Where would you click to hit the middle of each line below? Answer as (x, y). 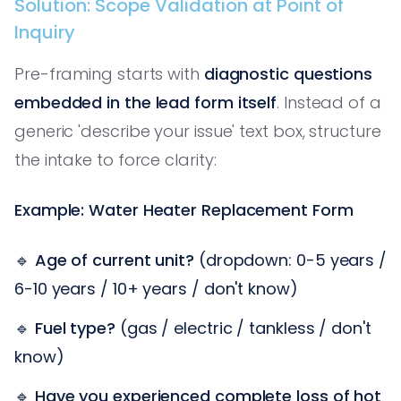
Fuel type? (75, 328)
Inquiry (45, 32)
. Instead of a (329, 102)
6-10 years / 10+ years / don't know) (156, 288)
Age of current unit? (115, 260)
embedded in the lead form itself (146, 102)
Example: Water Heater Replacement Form (184, 209)
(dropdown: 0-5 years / (290, 260)
